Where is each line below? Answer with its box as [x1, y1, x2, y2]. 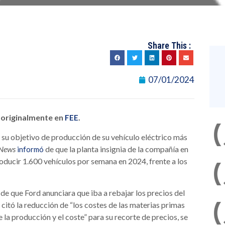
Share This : [148, 40, 191, 51]
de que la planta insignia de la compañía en [44, 144, 188, 154]
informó [17, 145, 44, 154]
